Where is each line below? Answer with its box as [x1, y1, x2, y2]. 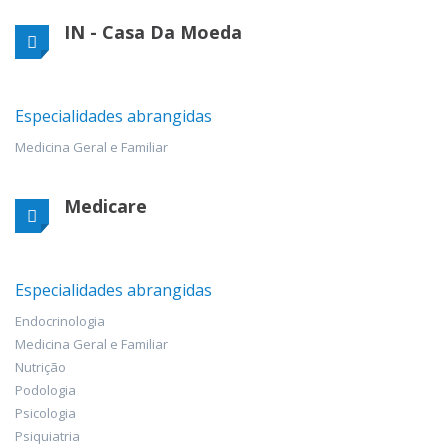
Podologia [15, 380, 76, 399]
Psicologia [15, 403, 76, 422]
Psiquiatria [15, 426, 80, 445]
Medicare [64, 193, 147, 218]
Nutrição [15, 357, 66, 376]
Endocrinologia [15, 311, 105, 330]
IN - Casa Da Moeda [64, 19, 242, 44]
